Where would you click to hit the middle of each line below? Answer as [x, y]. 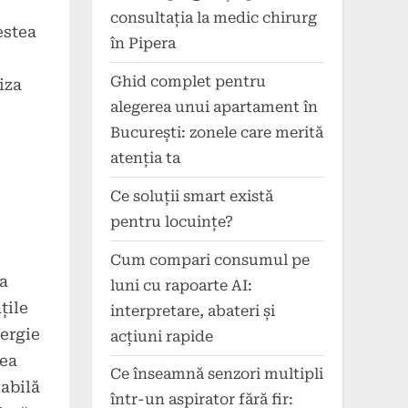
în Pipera [143, 43]
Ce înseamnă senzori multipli [217, 374]
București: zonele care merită [217, 132]
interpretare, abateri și [193, 311]
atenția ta [145, 158]
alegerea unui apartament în [214, 107]
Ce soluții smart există [192, 196]
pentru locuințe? [172, 221]
